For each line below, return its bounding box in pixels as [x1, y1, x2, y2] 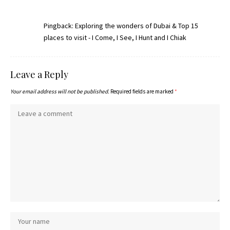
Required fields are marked [110, 87, 175, 95]
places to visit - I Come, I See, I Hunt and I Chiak [44, 32, 186, 42]
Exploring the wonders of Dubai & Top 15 [75, 21, 198, 30]
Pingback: [44, 21, 75, 30]
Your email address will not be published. [10, 87, 109, 95]
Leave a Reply [10, 68, 68, 81]
